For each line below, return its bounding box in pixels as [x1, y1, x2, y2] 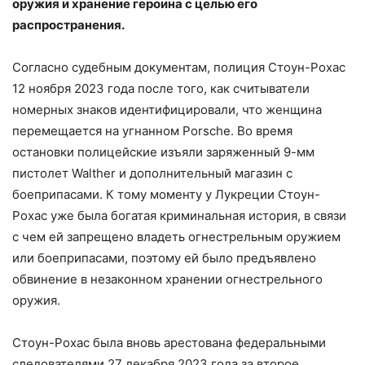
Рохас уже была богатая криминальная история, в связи [12, 208, 346, 224]
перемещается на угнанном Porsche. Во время [12, 123, 292, 139]
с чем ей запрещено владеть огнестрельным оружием [12, 229, 341, 245]
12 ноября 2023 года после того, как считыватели [12, 81, 310, 97]
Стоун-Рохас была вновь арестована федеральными [12, 335, 326, 351]
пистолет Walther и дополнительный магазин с [12, 165, 292, 182]
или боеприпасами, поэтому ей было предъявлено [12, 250, 316, 266]
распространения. [12, 17, 125, 33]
